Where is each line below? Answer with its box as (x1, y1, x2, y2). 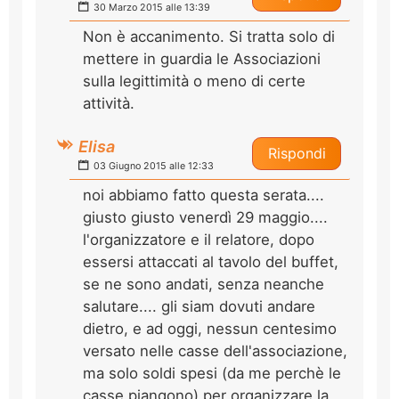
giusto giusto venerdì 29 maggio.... (83, 208, 328, 226)
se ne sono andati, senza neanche (83, 274, 324, 293)
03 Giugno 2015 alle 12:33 (91, 159, 214, 172)
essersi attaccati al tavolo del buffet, (83, 252, 338, 271)
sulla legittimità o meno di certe (83, 71, 305, 90)
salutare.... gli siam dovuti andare (83, 297, 315, 315)
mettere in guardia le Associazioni (83, 49, 321, 68)
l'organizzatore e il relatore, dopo (83, 230, 314, 248)
